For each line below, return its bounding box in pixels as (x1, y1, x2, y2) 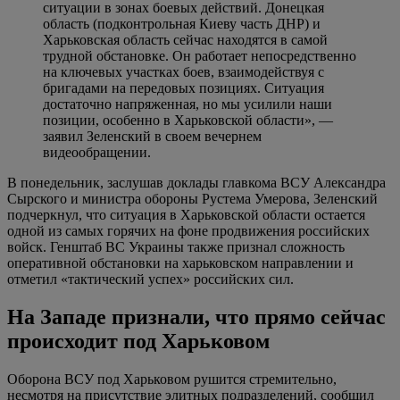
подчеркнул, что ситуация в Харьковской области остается (7, 207, 365, 223)
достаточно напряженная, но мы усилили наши (43, 96, 332, 112)
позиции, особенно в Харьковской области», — (43, 112, 333, 129)
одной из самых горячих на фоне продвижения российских (7, 223, 370, 239)
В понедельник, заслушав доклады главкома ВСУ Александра (7, 175, 386, 191)
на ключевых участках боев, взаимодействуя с (43, 64, 324, 80)
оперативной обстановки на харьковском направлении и (7, 255, 354, 271)
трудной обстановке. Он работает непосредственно (43, 48, 356, 64)
